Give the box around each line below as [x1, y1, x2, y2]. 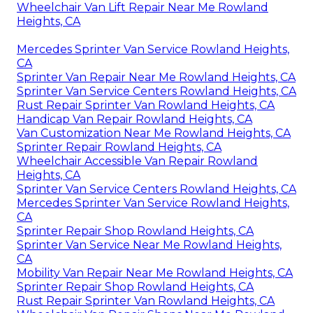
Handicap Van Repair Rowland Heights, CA [17, 112, 252, 126]
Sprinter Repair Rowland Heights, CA [17, 140, 221, 154]
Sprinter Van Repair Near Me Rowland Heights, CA [17, 70, 296, 84]
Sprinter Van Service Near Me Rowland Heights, [17, 238, 282, 252]
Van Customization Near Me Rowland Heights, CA [17, 126, 291, 140]
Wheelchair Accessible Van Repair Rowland [17, 154, 258, 168]
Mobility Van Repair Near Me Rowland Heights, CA [17, 265, 293, 279]
